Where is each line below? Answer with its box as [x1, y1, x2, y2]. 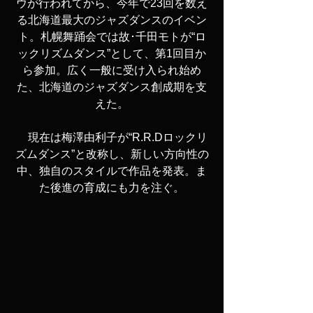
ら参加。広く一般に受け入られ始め [22, 64, 201, 76]
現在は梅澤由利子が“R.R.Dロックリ [16, 131, 208, 143]
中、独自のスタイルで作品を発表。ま [17, 165, 207, 177]
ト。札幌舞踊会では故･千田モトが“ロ [17, 31, 206, 43]
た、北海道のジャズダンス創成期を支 [17, 81, 207, 93]
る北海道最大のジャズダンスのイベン [17, 14, 207, 26]
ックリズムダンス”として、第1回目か [17, 48, 206, 59]
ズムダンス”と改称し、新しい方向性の [15, 148, 209, 160]
